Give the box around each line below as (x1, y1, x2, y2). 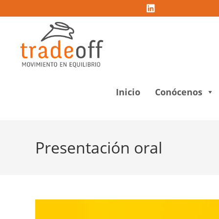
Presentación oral (35, 137, 162, 158)
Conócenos (155, 86, 202, 98)
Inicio (116, 86, 140, 98)
